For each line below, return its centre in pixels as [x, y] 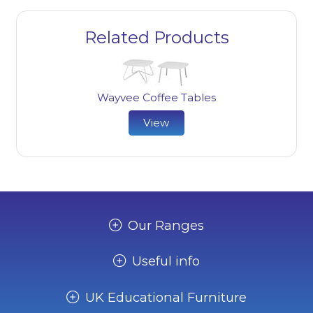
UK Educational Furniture [166, 297]
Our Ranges [166, 225]
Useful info [166, 261]
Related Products [156, 37]
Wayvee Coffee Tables [156, 98]
